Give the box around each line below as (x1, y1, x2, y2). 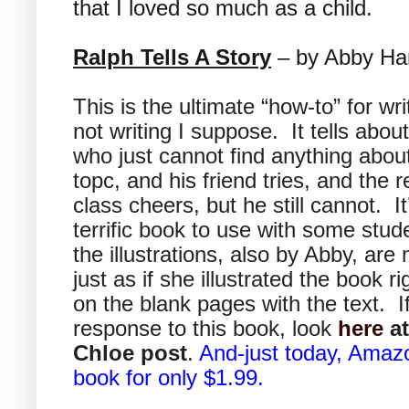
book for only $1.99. (73, 364, 277, 390)
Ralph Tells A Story (73, 44, 271, 69)
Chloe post (73, 340, 187, 365)
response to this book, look (73, 315, 338, 341)
